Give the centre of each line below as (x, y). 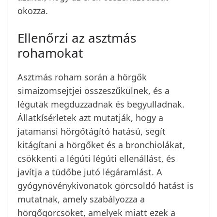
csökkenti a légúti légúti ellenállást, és (96, 159)
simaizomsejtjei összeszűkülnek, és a (93, 91)
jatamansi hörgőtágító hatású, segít (92, 132)
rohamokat (50, 53)
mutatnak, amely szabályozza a (81, 199)
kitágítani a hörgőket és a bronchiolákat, (101, 145)
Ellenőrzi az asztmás (77, 38)
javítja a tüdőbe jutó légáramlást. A (90, 172)
